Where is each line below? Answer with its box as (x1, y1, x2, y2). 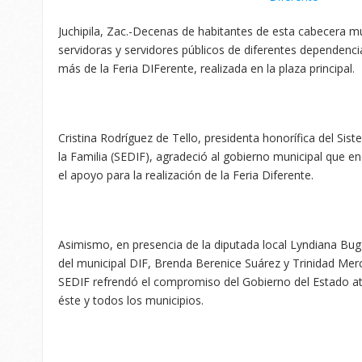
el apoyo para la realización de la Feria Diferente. (58, 166, 314, 183)
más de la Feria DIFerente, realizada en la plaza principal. (58, 60, 355, 76)
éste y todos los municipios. (58, 292, 204, 308)
